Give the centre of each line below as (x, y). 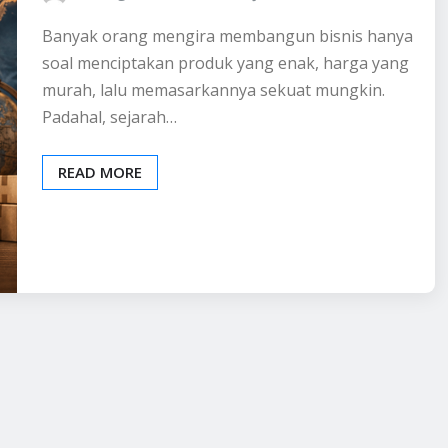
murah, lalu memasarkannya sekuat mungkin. (213, 89)
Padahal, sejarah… (109, 116)
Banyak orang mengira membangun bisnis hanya (227, 35)
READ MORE (100, 171)
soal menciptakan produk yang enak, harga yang (225, 62)
